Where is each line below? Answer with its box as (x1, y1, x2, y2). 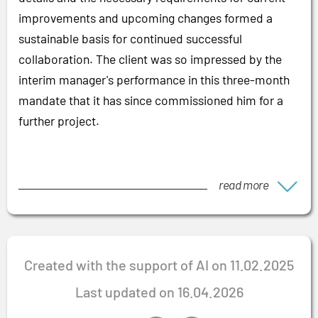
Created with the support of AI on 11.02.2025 (24, 256, 294, 274)
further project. (18, 113, 99, 129)
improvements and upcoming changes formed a (18, 10, 273, 26)
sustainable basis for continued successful (18, 31, 242, 47)
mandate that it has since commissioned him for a (18, 92, 283, 109)
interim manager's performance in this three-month (18, 72, 290, 88)
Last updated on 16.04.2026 (75, 283, 243, 301)
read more (218, 176, 269, 192)
